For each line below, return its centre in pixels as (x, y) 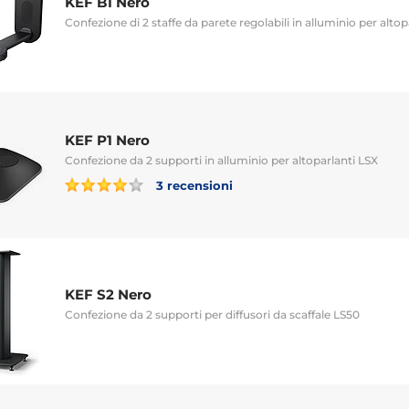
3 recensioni (193, 185)
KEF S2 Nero (108, 294)
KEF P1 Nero (107, 140)
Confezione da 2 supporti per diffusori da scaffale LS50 (212, 314)
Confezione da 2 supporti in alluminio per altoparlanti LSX (221, 160)
